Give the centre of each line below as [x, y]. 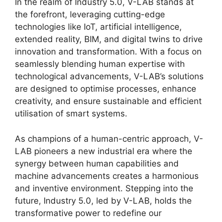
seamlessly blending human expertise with [100, 64]
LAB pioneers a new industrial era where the [104, 151]
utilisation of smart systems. [71, 114]
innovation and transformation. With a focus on [108, 52]
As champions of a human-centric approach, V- [109, 139]
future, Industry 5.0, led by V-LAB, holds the [103, 200]
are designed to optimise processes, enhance [106, 89]
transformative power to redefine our [88, 213]
